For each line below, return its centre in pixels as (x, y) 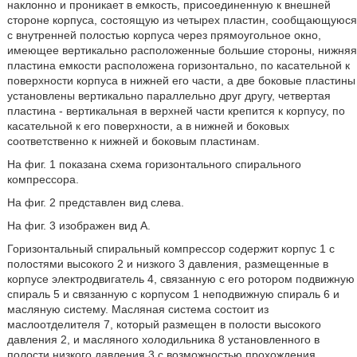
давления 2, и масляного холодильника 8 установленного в (163, 339)
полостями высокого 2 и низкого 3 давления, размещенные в (167, 264)
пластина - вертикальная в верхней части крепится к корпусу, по (176, 111)
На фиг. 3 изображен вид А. (78, 226)
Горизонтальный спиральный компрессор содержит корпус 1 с (171, 249)
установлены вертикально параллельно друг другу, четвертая (169, 96)
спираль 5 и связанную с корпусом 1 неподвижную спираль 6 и (173, 294)
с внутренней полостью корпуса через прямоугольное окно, (164, 35)
